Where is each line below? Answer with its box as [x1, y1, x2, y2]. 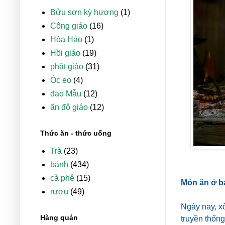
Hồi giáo [50, 49, 80, 58]
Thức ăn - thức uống [40, 129, 111, 138]
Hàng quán [40, 213, 78, 222]
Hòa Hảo [50, 35, 82, 44]
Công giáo [50, 22, 87, 31]
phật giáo [50, 62, 83, 71]
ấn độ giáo [50, 103, 88, 112]
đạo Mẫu [50, 89, 81, 98]
